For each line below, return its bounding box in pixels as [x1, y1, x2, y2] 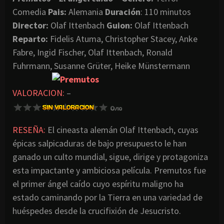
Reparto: [12, 32, 48, 44]
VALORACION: [12, 86, 64, 98]
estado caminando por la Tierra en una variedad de [12, 191, 202, 203]
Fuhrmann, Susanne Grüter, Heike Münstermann [12, 59, 190, 71]
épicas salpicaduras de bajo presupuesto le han [12, 137, 186, 149]
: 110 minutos [140, 5, 191, 17]
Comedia [12, 5, 48, 17]
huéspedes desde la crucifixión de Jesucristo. [12, 204, 181, 216]
